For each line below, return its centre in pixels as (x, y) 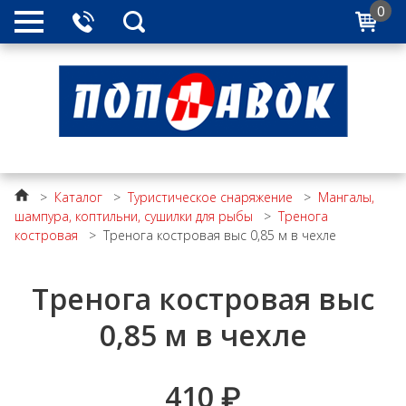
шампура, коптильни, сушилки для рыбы (134, 216)
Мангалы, (346, 197)
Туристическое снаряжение (210, 197)
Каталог (78, 197)
